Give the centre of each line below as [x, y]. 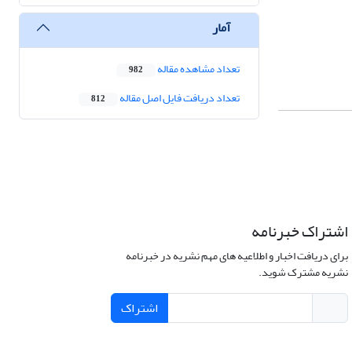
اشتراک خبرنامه [299, 232]
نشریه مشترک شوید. [303, 273]
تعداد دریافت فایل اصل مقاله [179, 98]
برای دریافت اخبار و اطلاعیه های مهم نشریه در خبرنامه [236, 256]
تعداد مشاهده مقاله [198, 69]
